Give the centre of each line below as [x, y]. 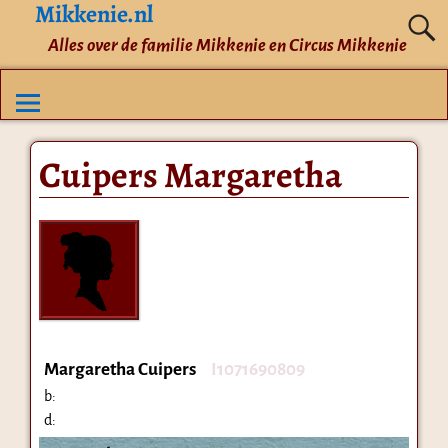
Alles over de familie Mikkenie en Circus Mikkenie [227, 45]
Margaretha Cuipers [119, 369]
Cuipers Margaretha [190, 174]
